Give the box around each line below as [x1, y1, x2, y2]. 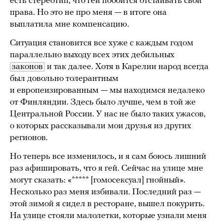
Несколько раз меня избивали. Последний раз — [10, 187, 201, 197]
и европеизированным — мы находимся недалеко [10, 85, 205, 95]
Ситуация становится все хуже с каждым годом [10, 38, 193, 48]
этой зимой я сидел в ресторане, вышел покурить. [10, 199, 205, 209]
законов [12, 62, 43, 72]
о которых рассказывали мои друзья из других [10, 121, 191, 131]
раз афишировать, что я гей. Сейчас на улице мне [10, 163, 203, 173]
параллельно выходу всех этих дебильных [10, 50, 175, 60]
